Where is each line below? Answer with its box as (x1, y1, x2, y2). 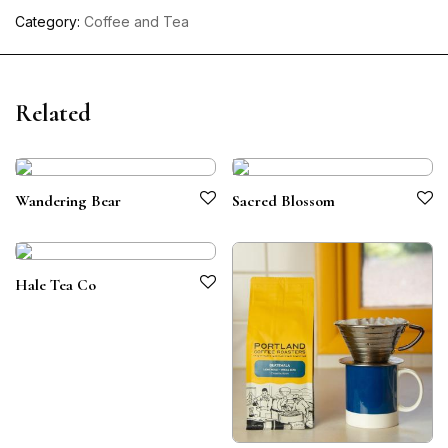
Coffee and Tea (84, 13, 189, 30)
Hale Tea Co (15, 275, 96, 295)
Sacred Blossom (232, 191, 335, 211)
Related (15, 99, 91, 128)
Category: (15, 13, 84, 30)
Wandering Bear (15, 191, 121, 211)
